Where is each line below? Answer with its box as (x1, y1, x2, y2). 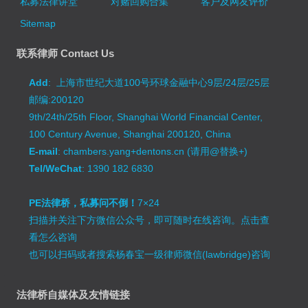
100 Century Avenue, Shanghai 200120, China (29, 128, 232, 140)
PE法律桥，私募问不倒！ (29, 197, 138, 208)
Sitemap (20, 17, 56, 29)
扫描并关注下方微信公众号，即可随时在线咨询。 (29, 214, 241, 225)
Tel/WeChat (29, 162, 82, 174)
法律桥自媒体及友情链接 (16, 288, 131, 300)
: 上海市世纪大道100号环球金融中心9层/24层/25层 (48, 76, 270, 88)
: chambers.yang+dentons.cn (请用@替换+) (58, 145, 248, 157)
